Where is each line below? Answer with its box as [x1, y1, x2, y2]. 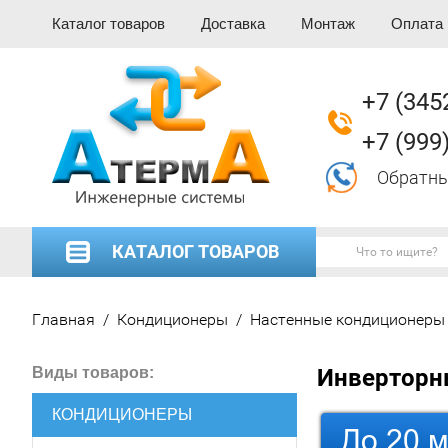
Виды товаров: [32, 364, 154, 381]
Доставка [201, 15, 265, 32]
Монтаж [301, 15, 355, 32]
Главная [32, 310, 95, 329]
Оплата [391, 15, 443, 32]
